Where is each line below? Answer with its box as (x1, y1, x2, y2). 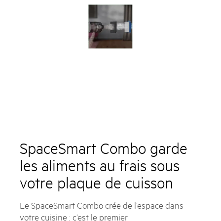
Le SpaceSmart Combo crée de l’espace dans (20, 198, 184, 211)
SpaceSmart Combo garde (20, 138, 187, 157)
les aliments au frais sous (20, 155, 180, 175)
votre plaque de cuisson (20, 173, 173, 192)
